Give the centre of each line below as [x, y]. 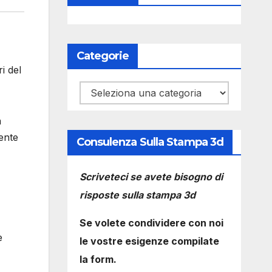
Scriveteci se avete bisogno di [151, 177]
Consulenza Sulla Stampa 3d [150, 142]
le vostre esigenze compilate [149, 241]
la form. [98, 259]
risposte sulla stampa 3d [137, 195]
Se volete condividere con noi [151, 223]
